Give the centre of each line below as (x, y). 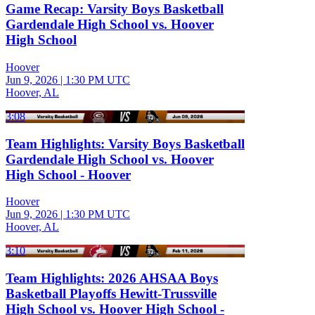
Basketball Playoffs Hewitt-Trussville (111, 293)
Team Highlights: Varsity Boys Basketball (125, 143)
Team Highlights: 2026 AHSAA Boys (112, 278)
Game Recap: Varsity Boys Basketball (115, 9)
